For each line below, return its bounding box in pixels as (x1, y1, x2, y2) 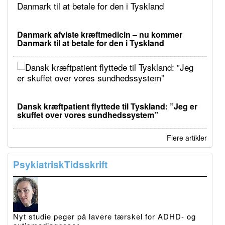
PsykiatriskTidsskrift (13, 157, 107, 171)
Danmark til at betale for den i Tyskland (17, 37, 164, 49)
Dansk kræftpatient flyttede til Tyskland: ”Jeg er (17, 100, 197, 112)
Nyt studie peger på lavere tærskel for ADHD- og (13, 210, 196, 221)
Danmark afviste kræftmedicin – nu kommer (17, 28, 182, 40)
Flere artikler (167, 132, 207, 143)
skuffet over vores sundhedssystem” (17, 108, 158, 121)
